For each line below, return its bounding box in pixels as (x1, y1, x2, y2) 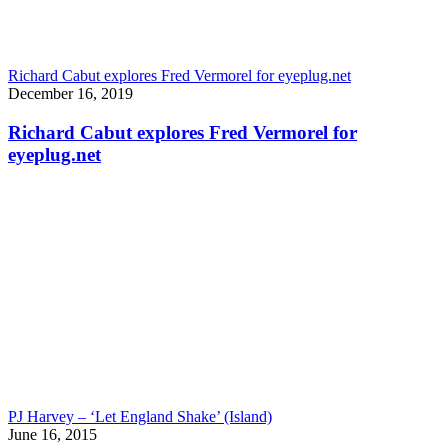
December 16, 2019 (8, 84, 133, 102)
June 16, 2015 (8, 426, 97, 444)
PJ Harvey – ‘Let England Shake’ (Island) (8, 408, 272, 426)
